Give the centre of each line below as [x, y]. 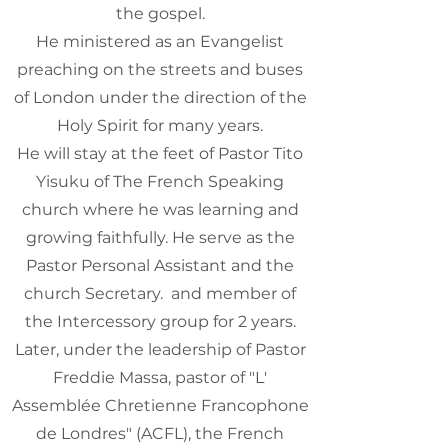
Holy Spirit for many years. [160, 125]
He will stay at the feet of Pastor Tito [160, 153]
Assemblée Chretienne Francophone [160, 405]
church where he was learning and [160, 209]
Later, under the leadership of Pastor [160, 349]
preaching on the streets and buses [160, 69]
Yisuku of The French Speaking [160, 181]
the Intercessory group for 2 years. [160, 321]
